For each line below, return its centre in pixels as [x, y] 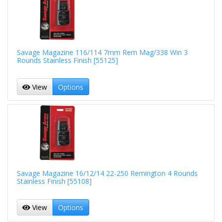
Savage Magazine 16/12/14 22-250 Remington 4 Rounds [107, 173]
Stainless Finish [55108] [54, 181]
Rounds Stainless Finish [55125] [67, 60]
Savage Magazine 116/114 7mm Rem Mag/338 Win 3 [102, 53]
